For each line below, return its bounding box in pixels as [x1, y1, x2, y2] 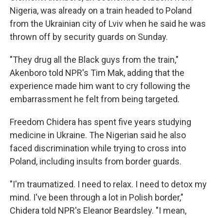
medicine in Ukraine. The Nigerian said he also [10, 130, 186, 140]
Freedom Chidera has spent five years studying [10, 117, 191, 127]
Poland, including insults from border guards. [10, 156, 182, 166]
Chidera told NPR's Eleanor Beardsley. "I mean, [10, 205, 186, 216]
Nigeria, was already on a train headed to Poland [10, 5, 192, 16]
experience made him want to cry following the [10, 81, 190, 91]
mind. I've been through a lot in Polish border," [10, 192, 183, 202]
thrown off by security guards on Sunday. [10, 32, 168, 42]
